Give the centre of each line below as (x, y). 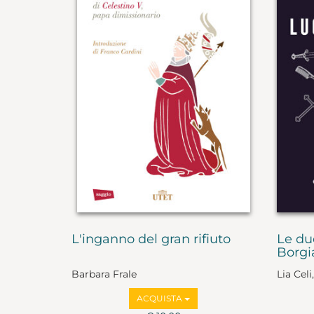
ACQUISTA (161, 299)
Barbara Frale (104, 274)
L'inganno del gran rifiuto (151, 239)
